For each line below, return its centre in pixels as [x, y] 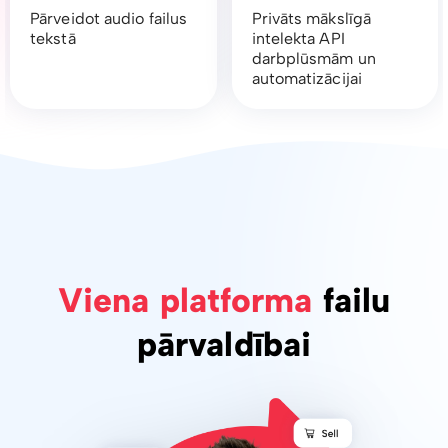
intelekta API [298, 39]
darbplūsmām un [313, 59]
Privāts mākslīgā [311, 19]
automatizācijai [306, 79]
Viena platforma [185, 301]
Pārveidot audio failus [109, 19]
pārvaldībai [224, 345]
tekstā [53, 39]
